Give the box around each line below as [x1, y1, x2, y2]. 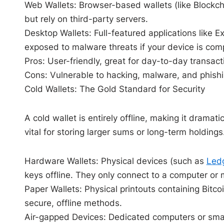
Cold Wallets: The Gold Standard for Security [24, 83, 205, 94]
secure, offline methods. [24, 197, 122, 208]
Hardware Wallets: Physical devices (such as [24, 155, 206, 166]
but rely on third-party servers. [24, 13, 148, 24]
